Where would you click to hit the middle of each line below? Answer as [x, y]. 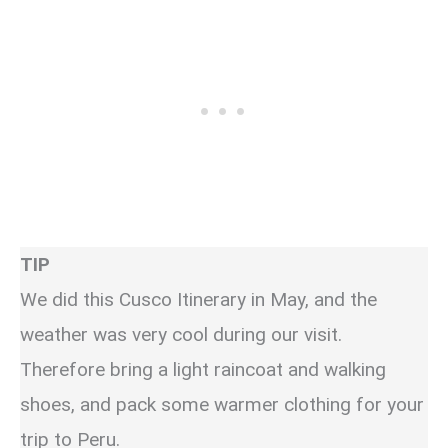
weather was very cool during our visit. [181, 334]
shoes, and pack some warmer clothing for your [222, 404]
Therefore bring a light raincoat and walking [203, 369]
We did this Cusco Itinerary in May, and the [198, 299]
